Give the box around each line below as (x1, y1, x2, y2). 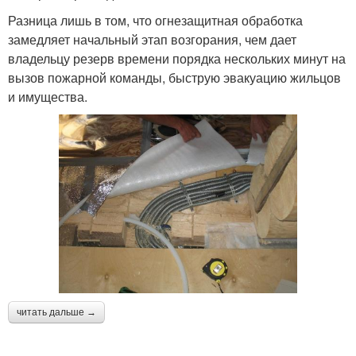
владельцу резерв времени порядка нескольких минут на (8, 48, 346, 68)
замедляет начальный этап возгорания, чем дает (8, 29, 296, 48)
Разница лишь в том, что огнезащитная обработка (8, 10, 303, 29)
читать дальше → (17, 306, 96, 318)
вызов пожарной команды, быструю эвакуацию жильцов (8, 68, 341, 87)
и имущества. (8, 87, 87, 106)
